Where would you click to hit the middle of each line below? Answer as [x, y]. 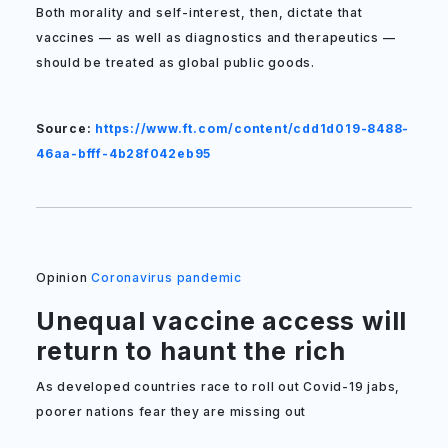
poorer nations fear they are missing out [171, 411]
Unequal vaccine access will [222, 321]
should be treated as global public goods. [175, 62]
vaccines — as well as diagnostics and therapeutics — [216, 37]
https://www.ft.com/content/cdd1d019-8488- [252, 128]
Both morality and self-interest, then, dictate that [199, 12]
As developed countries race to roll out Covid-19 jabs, [218, 386]
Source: [66, 128]
